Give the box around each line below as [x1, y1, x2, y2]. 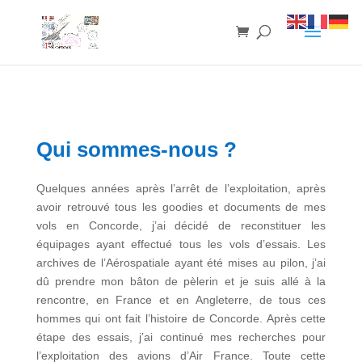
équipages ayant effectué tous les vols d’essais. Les [36, 238, 326, 250]
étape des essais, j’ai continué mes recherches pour [36, 330, 326, 343]
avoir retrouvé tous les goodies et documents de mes [36, 200, 326, 213]
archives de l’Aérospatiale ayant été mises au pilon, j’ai [36, 256, 326, 269]
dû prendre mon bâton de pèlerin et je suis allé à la [36, 275, 326, 288]
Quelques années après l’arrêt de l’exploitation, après [36, 182, 326, 195]
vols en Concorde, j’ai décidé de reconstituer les [36, 219, 326, 232]
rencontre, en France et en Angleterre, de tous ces [36, 293, 326, 306]
